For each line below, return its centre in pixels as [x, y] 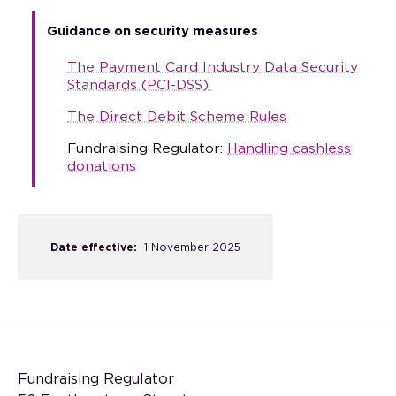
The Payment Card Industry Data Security [213, 68]
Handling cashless [289, 149]
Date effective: [93, 247]
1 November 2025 [192, 247]
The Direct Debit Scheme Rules [177, 118]
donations [102, 167]
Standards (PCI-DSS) [141, 86]
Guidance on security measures [153, 32]
